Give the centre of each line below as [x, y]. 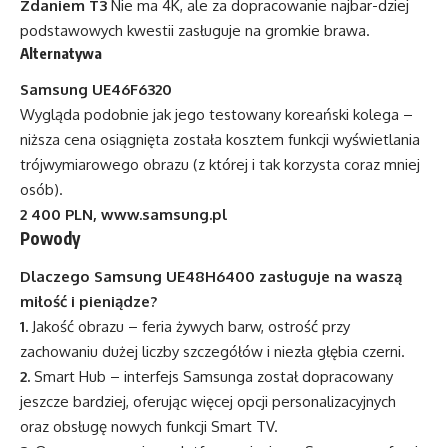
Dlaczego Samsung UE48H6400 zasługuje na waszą [211, 276]
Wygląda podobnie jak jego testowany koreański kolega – [216, 115]
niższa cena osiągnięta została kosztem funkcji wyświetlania [220, 140]
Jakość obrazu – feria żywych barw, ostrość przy [189, 326]
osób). [41, 190]
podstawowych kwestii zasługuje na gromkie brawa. [195, 30]
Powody [50, 238]
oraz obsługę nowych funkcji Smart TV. [149, 426]
